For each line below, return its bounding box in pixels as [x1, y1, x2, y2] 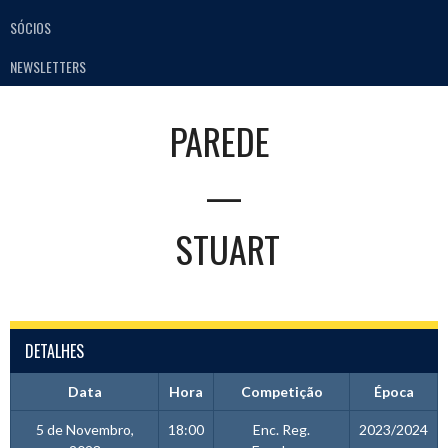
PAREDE [170, 113, 270, 167]
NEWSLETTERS [10, 55, 86, 77]
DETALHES [25, 338, 84, 363]
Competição [240, 382, 323, 400]
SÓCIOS [10, 17, 51, 39]
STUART [176, 221, 280, 275]
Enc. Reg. [253, 420, 310, 438]
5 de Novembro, [35, 420, 134, 438]
